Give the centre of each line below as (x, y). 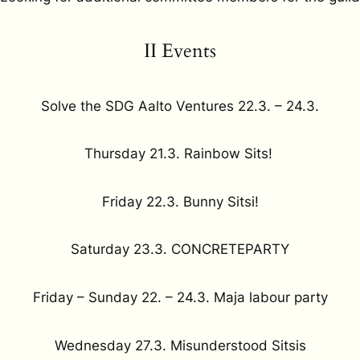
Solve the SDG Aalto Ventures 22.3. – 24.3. (180, 106)
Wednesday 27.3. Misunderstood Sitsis (180, 345)
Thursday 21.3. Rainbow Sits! (180, 154)
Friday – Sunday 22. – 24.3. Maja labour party (180, 297)
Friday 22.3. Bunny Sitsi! (180, 201)
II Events (180, 51)
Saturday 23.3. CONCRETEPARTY (180, 250)
